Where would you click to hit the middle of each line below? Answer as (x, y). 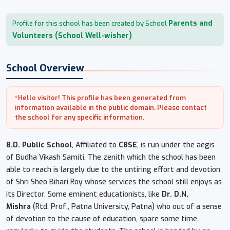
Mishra (18, 206)
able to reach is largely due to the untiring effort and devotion (113, 169)
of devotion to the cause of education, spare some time (102, 219)
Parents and (190, 23)
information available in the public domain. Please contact (111, 107)
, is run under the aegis (176, 145)
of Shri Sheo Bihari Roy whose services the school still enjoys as (114, 182)
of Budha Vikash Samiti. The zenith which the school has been (111, 157)
